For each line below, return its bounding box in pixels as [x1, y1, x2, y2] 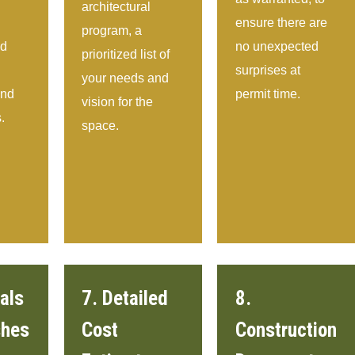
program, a [82, 24, 143, 38]
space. [82, 119, 120, 133]
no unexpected [235, 40, 319, 54]
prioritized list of [82, 48, 170, 62]
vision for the [82, 95, 154, 109]
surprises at [235, 63, 301, 78]
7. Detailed [82, 286, 169, 310]
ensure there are [235, 16, 328, 30]
